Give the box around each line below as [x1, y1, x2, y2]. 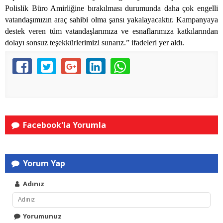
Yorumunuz [21, 212, 62, 221]
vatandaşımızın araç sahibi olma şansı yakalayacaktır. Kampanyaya [5, 15, 218, 24]
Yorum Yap [21, 158, 66, 169]
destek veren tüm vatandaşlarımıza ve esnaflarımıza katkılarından [5, 27, 218, 36]
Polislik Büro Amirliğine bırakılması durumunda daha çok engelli [5, 4, 218, 13]
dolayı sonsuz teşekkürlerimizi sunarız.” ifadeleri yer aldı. [5, 38, 184, 47]
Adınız [21, 179, 45, 189]
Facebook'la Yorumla [21, 119, 107, 131]
